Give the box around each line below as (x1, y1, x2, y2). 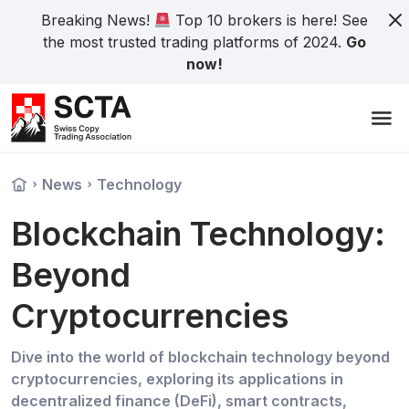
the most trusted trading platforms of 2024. (43, 33, 346, 51)
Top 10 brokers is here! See (171, 11, 369, 29)
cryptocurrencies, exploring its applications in (11, 370, 343, 388)
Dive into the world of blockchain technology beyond (11, 348, 390, 366)
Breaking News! (40, 11, 154, 29)
